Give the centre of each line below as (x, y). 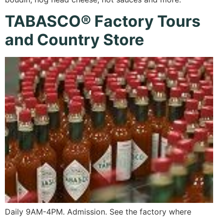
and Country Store (74, 39)
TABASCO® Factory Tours (103, 21)
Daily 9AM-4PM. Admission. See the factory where (98, 211)
